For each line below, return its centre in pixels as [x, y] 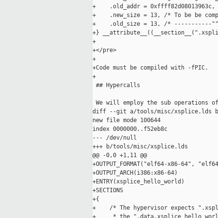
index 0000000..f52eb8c [130, 129]
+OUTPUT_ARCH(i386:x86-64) [135, 173]
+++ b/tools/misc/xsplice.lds [140, 147]
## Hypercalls [116, 85]
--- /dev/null [115, 138]
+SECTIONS [108, 191]
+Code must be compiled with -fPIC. [150, 68]
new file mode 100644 [127, 120]
